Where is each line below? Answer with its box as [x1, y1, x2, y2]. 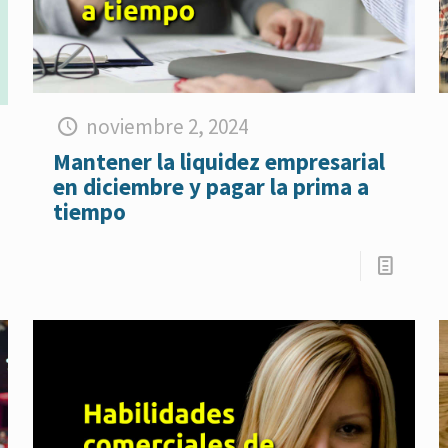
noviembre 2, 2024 [86, 112, 249, 140]
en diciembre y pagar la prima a [52, 171, 369, 201]
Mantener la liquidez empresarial [52, 146, 385, 176]
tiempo [52, 196, 126, 226]
